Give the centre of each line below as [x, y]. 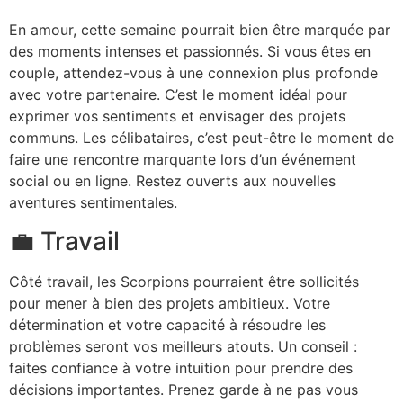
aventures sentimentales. [93, 203]
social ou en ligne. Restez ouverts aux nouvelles [172, 181]
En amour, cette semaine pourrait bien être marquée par [200, 30]
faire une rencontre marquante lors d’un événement [183, 160]
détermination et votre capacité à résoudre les [167, 324]
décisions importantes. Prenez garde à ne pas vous [184, 389]
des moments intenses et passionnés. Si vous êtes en [190, 52]
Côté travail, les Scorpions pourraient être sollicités [184, 281]
